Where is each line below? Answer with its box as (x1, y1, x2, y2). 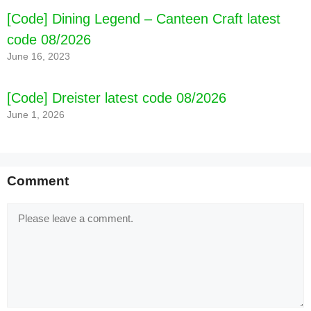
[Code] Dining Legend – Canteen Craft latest (7, 11, 280, 27)
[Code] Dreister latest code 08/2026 (7, 90, 226, 106)
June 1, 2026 (7, 110, 65, 121)
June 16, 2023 (7, 51, 70, 62)
